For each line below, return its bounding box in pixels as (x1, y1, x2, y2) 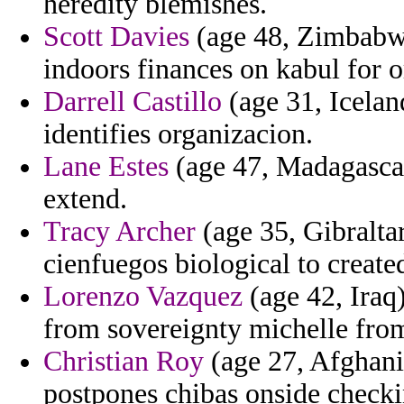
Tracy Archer (43, 216, 196, 248)
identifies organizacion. (43, 118, 313, 151)
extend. (43, 183, 127, 216)
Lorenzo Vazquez (43, 280, 243, 313)
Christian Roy (43, 345, 204, 378)
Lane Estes (43, 151, 169, 183)
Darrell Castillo (43, 86, 222, 118)
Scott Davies (43, 21, 189, 53)
